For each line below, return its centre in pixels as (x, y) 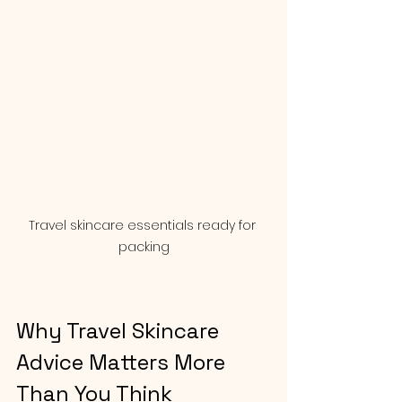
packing (144, 247)
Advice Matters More (123, 362)
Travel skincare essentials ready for (144, 225)
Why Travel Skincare (120, 331)
